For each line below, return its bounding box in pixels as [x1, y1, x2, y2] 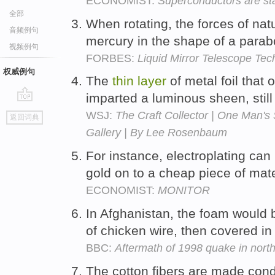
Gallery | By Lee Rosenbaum [86, 126, 227, 139]
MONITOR [158, 184, 210, 197]
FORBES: [86, 52, 137, 64]
